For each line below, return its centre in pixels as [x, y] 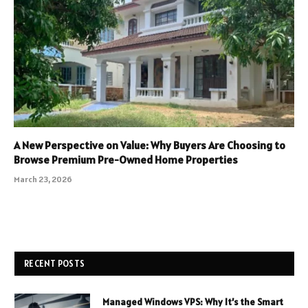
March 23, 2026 [43, 179]
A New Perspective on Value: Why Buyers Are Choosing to [150, 145]
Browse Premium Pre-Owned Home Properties [126, 160]
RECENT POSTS [55, 264]
